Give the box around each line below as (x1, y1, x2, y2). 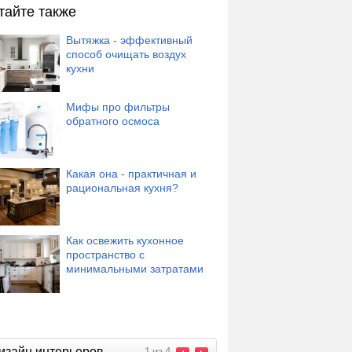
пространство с (66, 248, 145, 262)
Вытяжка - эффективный (66, 33, 192, 46)
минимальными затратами (66, 262, 203, 276)
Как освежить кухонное (66, 234, 184, 247)
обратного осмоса (66, 114, 159, 127)
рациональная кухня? (66, 181, 178, 195)
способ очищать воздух (66, 47, 186, 60)
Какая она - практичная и (66, 167, 196, 181)
